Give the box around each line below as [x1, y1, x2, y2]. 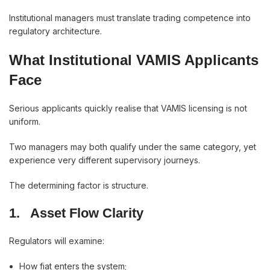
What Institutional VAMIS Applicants [9, 52, 259, 68]
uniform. [9, 116, 40, 127]
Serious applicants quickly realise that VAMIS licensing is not [9, 103, 247, 113]
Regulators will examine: [9, 236, 104, 246]
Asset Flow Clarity [30, 206, 143, 221]
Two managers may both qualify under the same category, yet [9, 142, 256, 152]
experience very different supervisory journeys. [9, 155, 200, 165]
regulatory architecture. [9, 26, 102, 36]
